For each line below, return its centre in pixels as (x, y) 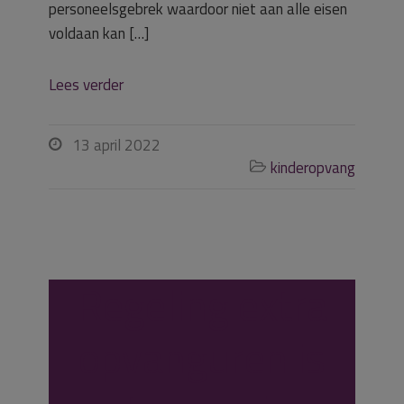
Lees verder (86, 85)
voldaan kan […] (99, 33)
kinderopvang (313, 168)
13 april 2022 (116, 145)
